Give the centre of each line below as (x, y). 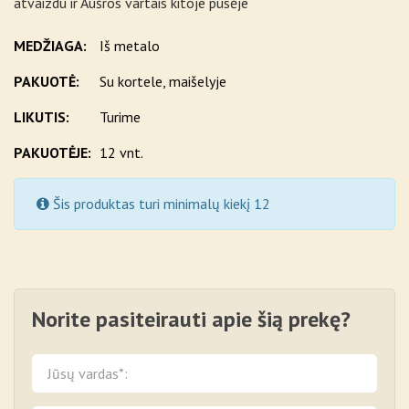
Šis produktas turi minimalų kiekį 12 (160, 204)
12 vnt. (120, 153)
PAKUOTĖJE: (52, 153)
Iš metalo (128, 46)
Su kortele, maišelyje (161, 82)
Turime (118, 117)
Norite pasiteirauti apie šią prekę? (191, 320)
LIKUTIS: (42, 117)
